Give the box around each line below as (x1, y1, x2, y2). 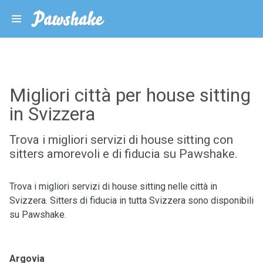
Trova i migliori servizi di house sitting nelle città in (9, 181, 217, 192)
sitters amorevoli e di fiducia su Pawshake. (9, 147, 238, 161)
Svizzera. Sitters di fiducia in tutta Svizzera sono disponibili (9, 195, 254, 206)
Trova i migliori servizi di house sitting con (9, 133, 233, 147)
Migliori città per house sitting (9, 84, 251, 106)
